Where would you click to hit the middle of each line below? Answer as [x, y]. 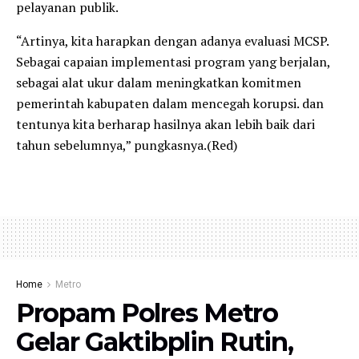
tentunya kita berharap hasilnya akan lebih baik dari [165, 124]
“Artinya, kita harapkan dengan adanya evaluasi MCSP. [172, 40]
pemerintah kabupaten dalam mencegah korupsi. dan [170, 103]
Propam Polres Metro [147, 313]
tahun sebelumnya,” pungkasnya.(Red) [127, 145]
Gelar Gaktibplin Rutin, [155, 341]
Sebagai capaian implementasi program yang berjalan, [173, 61]
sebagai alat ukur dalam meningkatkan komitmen [159, 82]
